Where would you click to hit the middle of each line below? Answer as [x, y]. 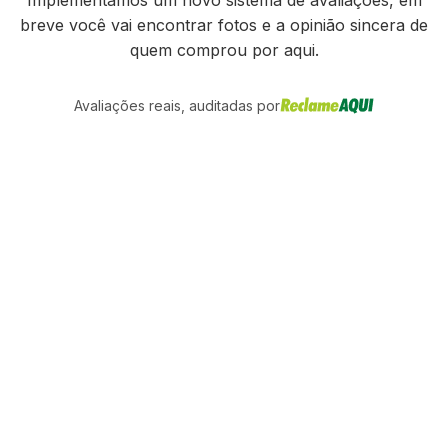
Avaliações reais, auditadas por [177, 105]
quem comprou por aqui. [224, 49]
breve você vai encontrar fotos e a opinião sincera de [224, 24]
